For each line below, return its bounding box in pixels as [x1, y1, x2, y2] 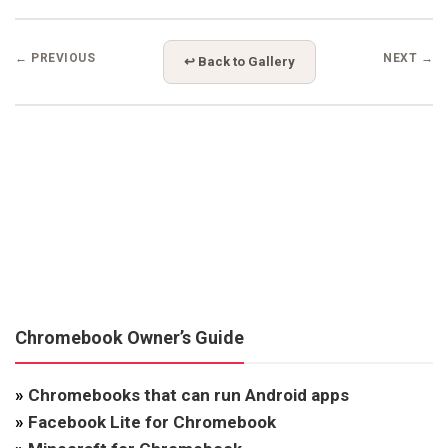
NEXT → [383, 50, 433, 65]
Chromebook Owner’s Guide [15, 326, 244, 348]
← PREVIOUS [15, 50, 95, 65]
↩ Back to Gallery [183, 53, 295, 69]
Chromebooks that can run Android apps [28, 384, 349, 405]
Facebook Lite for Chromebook [28, 411, 276, 432]
